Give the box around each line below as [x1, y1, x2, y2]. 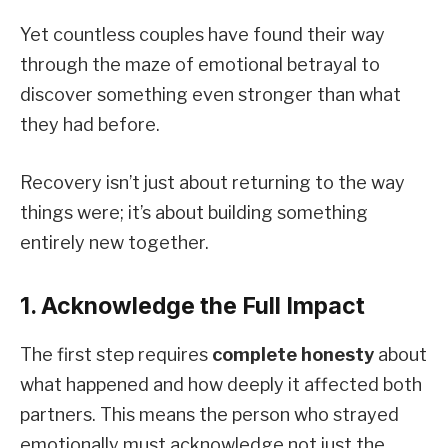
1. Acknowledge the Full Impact [20, 291, 365, 320]
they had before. [20, 113, 160, 135]
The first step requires [20, 344, 212, 366]
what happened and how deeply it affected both [20, 374, 422, 396]
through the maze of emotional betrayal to [20, 53, 380, 75]
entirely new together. [20, 231, 209, 253]
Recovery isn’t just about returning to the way [20, 171, 405, 193]
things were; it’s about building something [20, 201, 368, 223]
